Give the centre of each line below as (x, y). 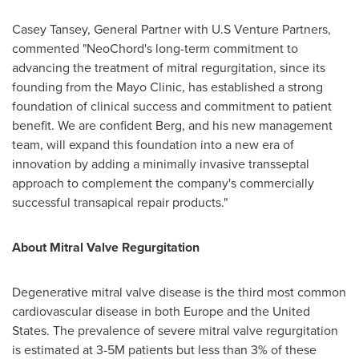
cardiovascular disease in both (98, 311)
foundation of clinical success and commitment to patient (172, 106)
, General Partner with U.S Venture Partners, (209, 29)
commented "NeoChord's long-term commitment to (155, 48)
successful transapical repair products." (120, 202)
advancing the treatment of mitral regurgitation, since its (169, 68)
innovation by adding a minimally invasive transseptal (161, 164)
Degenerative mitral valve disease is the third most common (179, 292)
